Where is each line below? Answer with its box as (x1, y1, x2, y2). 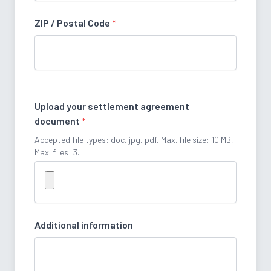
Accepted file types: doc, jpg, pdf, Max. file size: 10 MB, (34, 134, 233, 145)
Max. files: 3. (34, 147, 79, 158)
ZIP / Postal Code (34, 17, 112, 29)
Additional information (34, 219, 133, 231)
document (34, 115, 82, 127)
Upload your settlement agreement (34, 100, 189, 113)
